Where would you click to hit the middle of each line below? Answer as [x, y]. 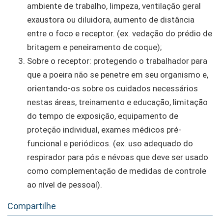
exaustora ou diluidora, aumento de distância [111, 19]
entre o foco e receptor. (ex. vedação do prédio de [120, 33]
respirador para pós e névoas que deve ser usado [118, 157]
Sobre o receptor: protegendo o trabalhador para [117, 61]
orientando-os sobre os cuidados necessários [112, 88]
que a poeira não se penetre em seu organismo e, [118, 74]
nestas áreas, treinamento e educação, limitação [117, 102]
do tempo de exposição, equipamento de [103, 116]
